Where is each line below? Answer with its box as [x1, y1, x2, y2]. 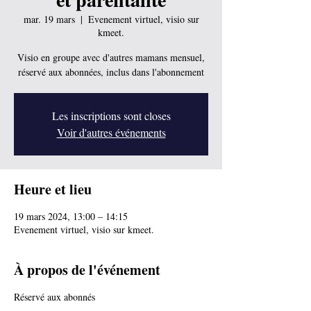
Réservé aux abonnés [14, 289, 95, 303]
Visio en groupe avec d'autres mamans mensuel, [17, 50, 205, 64]
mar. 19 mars [23, 12, 75, 26]
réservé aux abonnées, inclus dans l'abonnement [18, 65, 204, 78]
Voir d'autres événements [56, 124, 166, 140]
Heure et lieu [14, 178, 92, 199]
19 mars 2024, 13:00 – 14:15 [14, 209, 128, 223]
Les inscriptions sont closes [51, 108, 171, 123]
